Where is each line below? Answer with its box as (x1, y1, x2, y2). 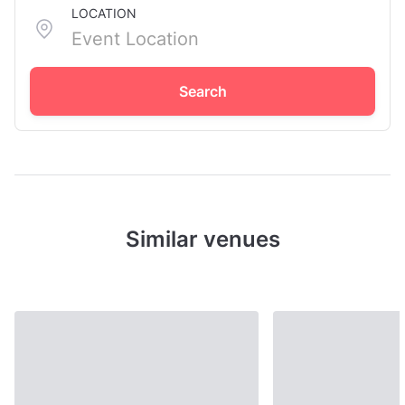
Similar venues (125, 226, 280, 253)
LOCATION (71, 5, 137, 22)
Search (178, 82, 227, 101)
